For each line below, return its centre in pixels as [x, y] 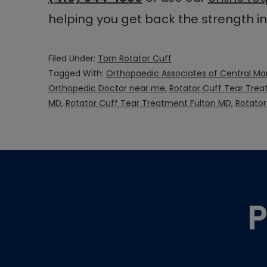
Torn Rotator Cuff [134, 59]
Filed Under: [73, 59]
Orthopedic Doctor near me [106, 89]
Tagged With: [77, 74]
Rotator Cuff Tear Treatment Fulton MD [148, 103]
